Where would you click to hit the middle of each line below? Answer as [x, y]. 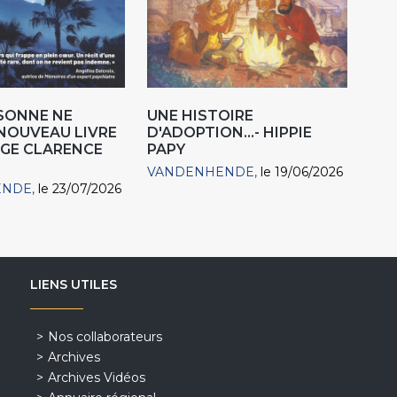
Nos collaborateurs [105, 337]
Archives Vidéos [96, 378]
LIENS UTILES [73, 285]
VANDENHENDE [201, 172]
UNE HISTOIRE [201, 116]
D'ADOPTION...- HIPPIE [230, 133]
